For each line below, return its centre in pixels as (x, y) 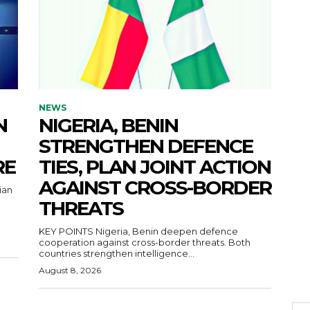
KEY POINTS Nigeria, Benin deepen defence (67, 231)
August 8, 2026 (70, 270)
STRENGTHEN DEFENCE (146, 146)
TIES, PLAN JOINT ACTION (155, 166)
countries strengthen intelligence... (117, 253)
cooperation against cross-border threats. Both (134, 242)
